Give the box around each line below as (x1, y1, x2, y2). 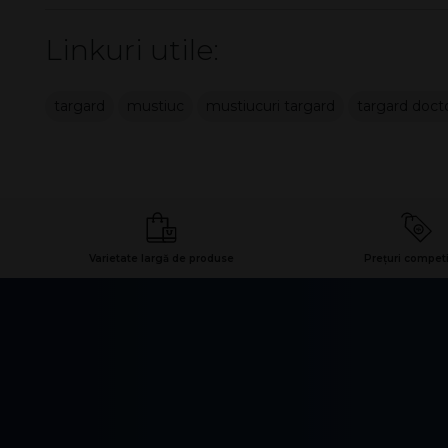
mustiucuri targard (206, 96, 335, 115)
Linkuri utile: (45, 32, 219, 67)
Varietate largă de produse (89, 251, 235, 265)
